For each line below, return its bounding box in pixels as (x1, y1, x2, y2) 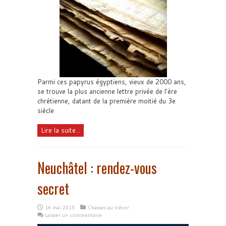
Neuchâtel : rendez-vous (37, 157, 157, 178)
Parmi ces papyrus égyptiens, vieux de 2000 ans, (37, 77, 186, 86)
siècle (37, 105, 54, 115)
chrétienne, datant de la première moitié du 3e (37, 96, 176, 105)
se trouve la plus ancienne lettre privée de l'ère (37, 86, 177, 96)
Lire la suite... (41, 125, 80, 135)
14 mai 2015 (45, 203, 75, 211)
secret (37, 178, 69, 199)
